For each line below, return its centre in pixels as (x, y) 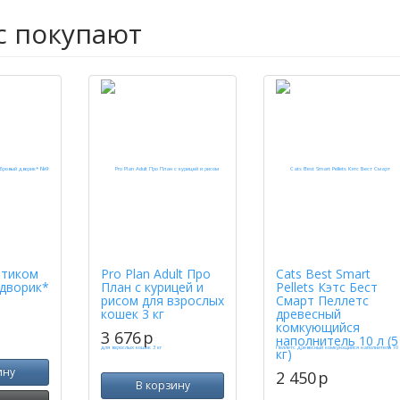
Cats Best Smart (323, 274)
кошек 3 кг (133, 314)
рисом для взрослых (162, 300)
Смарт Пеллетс (322, 300)
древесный (308, 314)
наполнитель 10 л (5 (337, 341)
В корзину (162, 385)
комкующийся (318, 327)
